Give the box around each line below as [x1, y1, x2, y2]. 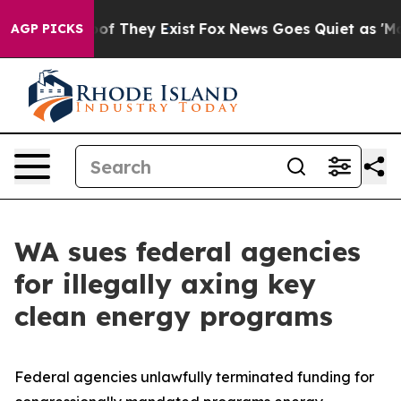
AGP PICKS [11, 21, 83, 37]
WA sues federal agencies [14, 235, 361, 269]
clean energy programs [14, 299, 333, 333]
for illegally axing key [14, 267, 316, 301]
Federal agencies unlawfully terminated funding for [14, 368, 374, 386]
